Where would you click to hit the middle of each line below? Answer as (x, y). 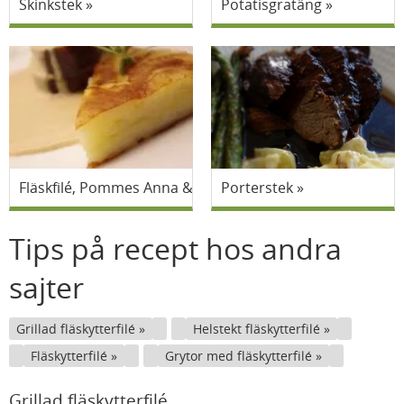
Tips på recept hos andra (175, 248)
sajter (46, 287)
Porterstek (257, 188)
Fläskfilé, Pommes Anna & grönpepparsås (160, 188)
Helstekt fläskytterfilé (258, 329)
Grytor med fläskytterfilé (240, 356)
